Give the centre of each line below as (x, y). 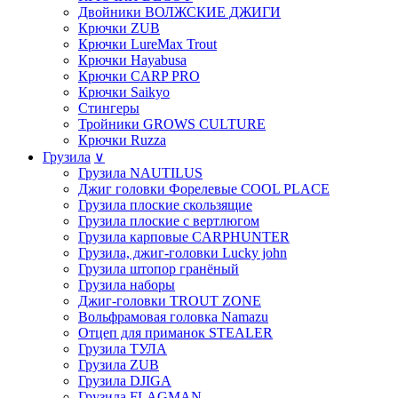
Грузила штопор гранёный (159, 268)
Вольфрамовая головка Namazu (173, 316)
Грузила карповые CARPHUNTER (184, 236)
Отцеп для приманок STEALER (175, 332)
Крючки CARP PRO (139, 76)
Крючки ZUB (119, 28)
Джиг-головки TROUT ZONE (170, 300)
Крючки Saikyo (124, 92)
